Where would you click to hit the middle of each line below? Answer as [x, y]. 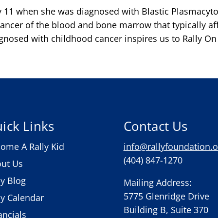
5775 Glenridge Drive [166, 196]
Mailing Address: [157, 183]
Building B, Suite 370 [166, 210]
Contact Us [155, 126]
